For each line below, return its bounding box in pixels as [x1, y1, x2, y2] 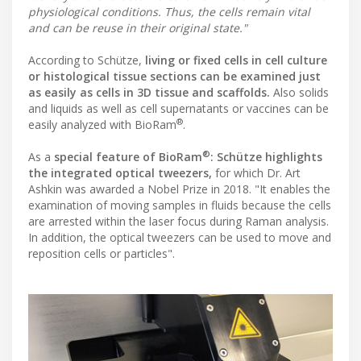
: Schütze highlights [210, 149, 322, 165]
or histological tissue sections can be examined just [28, 68, 321, 85]
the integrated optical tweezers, [28, 165, 212, 181]
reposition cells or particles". [28, 246, 175, 262]
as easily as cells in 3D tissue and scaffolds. [28, 85, 270, 101]
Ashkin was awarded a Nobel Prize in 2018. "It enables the [28, 181, 330, 197]
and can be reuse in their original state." [28, 20, 247, 36]
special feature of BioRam [54, 149, 202, 165]
